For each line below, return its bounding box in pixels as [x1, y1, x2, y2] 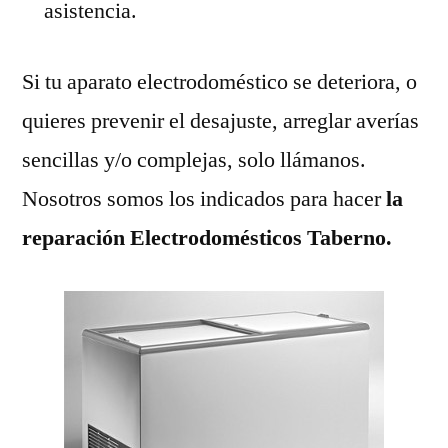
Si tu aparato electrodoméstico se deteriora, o [22, 67, 417, 96]
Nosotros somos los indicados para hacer [22, 184, 381, 213]
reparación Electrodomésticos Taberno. [22, 223, 392, 252]
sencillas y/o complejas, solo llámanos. [22, 145, 366, 174]
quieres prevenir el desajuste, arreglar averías [22, 106, 419, 135]
